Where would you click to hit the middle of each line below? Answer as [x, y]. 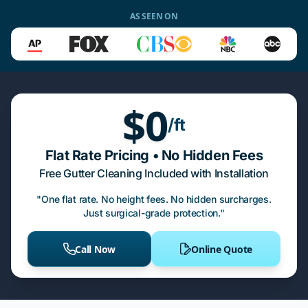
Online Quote [222, 249]
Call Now [96, 249]
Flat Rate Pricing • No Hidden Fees [154, 155]
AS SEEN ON [154, 16]
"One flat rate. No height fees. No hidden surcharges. [154, 199]
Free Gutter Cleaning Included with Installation [154, 173]
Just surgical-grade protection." [154, 213]
